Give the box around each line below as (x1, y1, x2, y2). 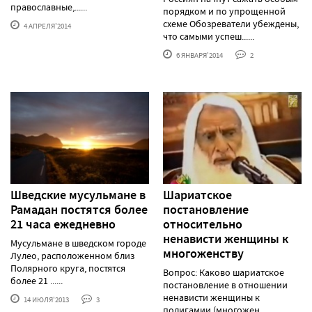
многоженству (163, 245, 244, 263)
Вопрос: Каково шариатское (163, 266, 284, 279)
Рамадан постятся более (10, 201, 148, 219)
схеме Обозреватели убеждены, (163, 17, 299, 30)
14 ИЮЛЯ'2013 (22, 295, 69, 305)
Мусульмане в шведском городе (10, 237, 146, 250)
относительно (163, 216, 242, 233)
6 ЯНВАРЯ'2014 (175, 49, 223, 60)
